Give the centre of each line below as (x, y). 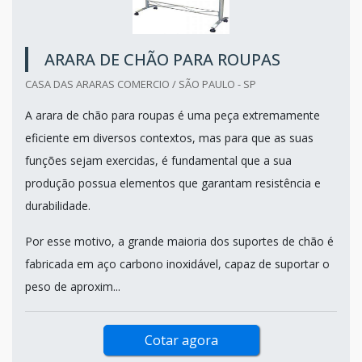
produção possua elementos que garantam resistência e (173, 183)
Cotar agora (181, 340)
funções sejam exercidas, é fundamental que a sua (158, 160)
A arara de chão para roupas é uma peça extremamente (173, 115)
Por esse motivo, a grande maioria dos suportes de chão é (179, 241)
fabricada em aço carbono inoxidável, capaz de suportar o (177, 263)
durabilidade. (58, 205)
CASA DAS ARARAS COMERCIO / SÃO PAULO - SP (141, 84)
